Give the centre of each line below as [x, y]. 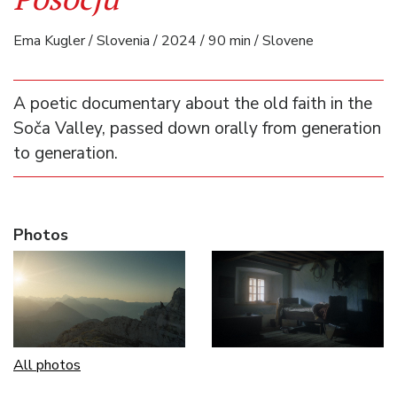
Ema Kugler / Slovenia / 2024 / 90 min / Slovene [163, 41]
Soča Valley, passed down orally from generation [197, 129]
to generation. [66, 154]
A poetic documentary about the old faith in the [193, 104]
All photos [47, 366]
